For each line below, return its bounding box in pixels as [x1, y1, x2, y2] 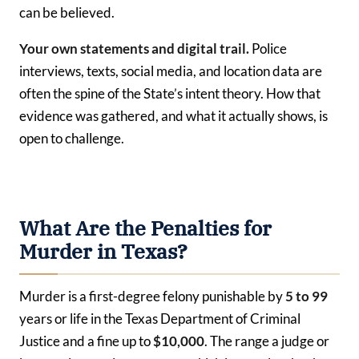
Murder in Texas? [19, 239, 188, 265]
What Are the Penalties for [19, 216, 272, 242]
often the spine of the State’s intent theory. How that [19, 85, 321, 103]
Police [249, 40, 287, 58]
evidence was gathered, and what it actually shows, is [19, 107, 328, 125]
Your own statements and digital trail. [19, 40, 249, 58]
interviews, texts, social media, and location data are [19, 63, 322, 80]
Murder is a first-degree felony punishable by [19, 287, 285, 305]
